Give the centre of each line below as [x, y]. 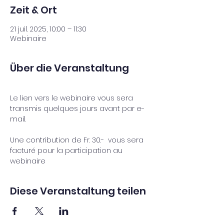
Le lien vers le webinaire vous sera [72, 98]
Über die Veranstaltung [69, 68]
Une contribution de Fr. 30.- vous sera [78, 140]
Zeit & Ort [33, 10]
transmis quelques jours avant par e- [77, 108]
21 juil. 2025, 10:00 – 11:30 [48, 29]
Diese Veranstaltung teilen [78, 191]
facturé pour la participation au [67, 150]
